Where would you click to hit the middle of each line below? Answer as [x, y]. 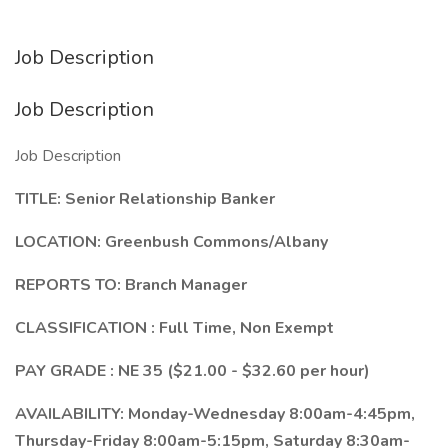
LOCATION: [60, 242]
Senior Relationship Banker [170, 199]
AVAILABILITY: [71, 414]
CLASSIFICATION [83, 328]
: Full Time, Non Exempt [242, 328]
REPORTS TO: [70, 285]
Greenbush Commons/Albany [216, 242]
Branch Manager [186, 285]
